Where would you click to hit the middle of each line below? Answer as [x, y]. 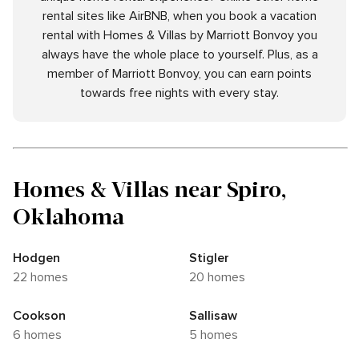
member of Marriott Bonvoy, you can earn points [179, 74]
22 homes [44, 278]
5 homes [218, 335]
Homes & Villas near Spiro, [150, 189]
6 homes [41, 335]
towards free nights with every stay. [179, 93]
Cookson [39, 316]
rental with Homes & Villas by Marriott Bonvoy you [179, 36]
